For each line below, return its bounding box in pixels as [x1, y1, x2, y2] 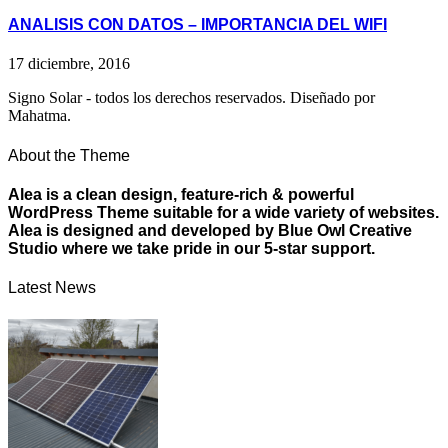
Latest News [8, 279, 96, 297]
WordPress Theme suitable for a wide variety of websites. [8, 203, 439, 221]
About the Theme [8, 146, 130, 164]
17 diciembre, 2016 [8, 55, 130, 73]
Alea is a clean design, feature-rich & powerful [8, 185, 354, 203]
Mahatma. [8, 107, 71, 125]
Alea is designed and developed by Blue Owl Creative [8, 221, 412, 239]
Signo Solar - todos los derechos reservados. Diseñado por [8, 89, 375, 107]
